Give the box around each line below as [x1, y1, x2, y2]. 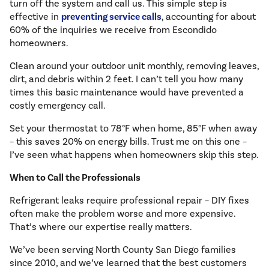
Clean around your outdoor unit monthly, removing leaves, [10, 60, 259, 73]
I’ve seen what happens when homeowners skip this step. [10, 149, 259, 162]
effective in [10, 11, 61, 23]
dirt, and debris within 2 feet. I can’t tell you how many [10, 73, 243, 86]
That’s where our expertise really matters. [10, 221, 192, 234]
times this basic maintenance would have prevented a [10, 86, 244, 99]
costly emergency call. [10, 100, 106, 112]
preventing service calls [61, 11, 162, 23]
